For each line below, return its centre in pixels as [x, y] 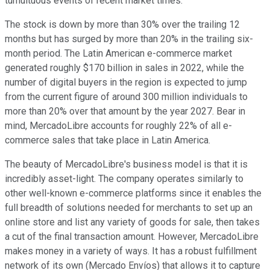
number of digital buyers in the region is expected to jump [126, 82]
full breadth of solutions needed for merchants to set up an [129, 207]
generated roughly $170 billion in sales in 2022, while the [124, 67]
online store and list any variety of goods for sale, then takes [132, 222]
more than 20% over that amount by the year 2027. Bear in [125, 111]
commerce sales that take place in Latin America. [110, 140]
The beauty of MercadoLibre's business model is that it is [126, 164]
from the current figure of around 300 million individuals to [126, 96]
